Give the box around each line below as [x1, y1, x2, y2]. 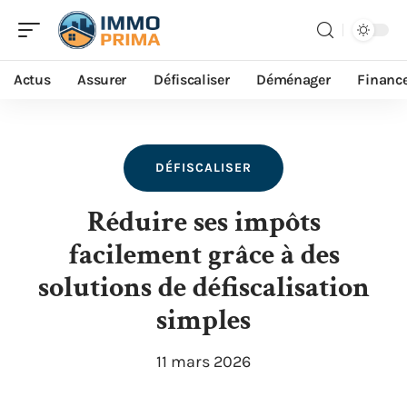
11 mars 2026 [156, 352, 251, 372]
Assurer [77, 71, 127, 88]
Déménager [256, 71, 331, 88]
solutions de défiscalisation [37, 269, 370, 306]
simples [156, 302, 251, 339]
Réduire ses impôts [86, 203, 321, 241]
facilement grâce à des [67, 236, 340, 273]
